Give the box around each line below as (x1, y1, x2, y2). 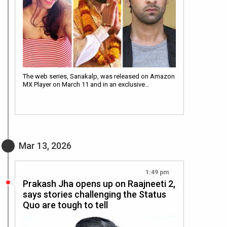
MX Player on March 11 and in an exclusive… (23, 80, 149, 88)
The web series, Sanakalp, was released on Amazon (23, 72, 175, 80)
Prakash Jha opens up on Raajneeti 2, (23, 178, 175, 189)
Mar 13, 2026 (19, 140, 71, 151)
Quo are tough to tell (23, 199, 108, 210)
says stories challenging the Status (23, 188, 166, 200)
